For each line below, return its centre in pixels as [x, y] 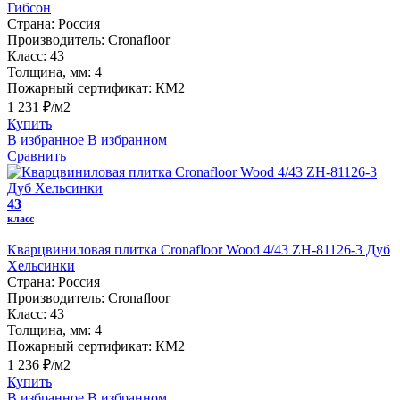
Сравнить [37, 155]
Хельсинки [41, 265]
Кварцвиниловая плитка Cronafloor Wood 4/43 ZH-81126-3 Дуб [199, 249]
